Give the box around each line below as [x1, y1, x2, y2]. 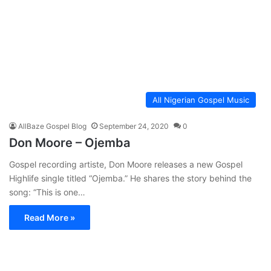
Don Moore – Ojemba [9, 135, 130, 150]
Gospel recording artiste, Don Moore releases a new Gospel [9, 159, 243, 169]
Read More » [24, 212, 75, 223]
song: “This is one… [9, 187, 85, 197]
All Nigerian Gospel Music [152, 95, 249, 105]
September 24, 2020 [99, 122, 169, 131]
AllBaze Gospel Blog [18, 122, 87, 131]
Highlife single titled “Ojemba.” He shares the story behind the [9, 173, 252, 183]
